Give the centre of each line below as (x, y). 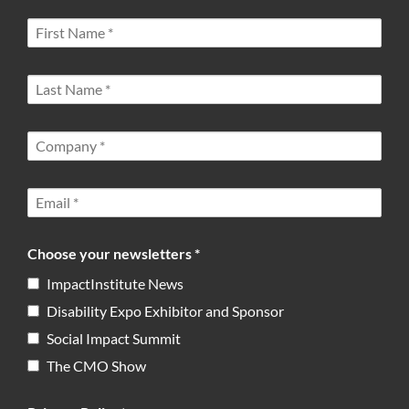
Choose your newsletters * (114, 253)
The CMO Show (96, 365)
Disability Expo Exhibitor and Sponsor (165, 310)
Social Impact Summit (114, 338)
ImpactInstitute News (115, 283)
